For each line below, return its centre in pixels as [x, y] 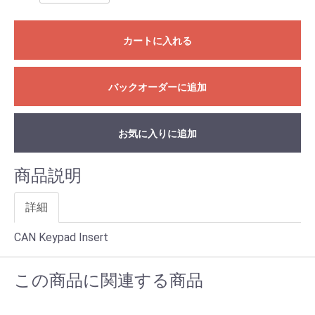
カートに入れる [157, 41]
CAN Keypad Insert [61, 237]
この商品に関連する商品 [109, 281]
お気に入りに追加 [157, 134]
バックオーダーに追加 [157, 87]
